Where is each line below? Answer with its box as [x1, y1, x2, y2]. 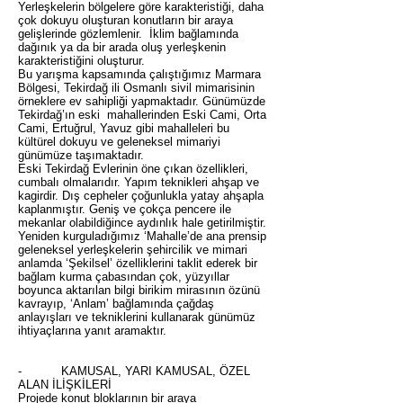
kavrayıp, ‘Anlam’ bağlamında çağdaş [18, 297, 214, 310]
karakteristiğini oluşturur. [18, 54, 145, 67]
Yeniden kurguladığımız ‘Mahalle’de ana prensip [18, 229, 266, 243]
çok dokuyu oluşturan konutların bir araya [18, 13, 233, 27]
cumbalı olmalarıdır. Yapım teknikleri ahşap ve [18, 175, 259, 189]
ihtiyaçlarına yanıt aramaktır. [18, 324, 166, 337]
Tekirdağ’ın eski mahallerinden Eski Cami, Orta [18, 108, 266, 121]
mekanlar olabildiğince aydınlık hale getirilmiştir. [18, 216, 266, 229]
